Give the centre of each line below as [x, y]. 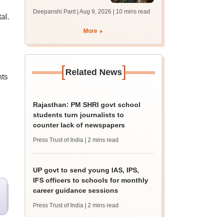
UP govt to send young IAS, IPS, [86, 170]
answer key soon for [67, 7]
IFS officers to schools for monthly [91, 180]
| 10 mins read [132, 12]
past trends [52, 27]
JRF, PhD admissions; [69, 17]
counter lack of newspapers [79, 125]
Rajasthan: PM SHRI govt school [87, 105]
